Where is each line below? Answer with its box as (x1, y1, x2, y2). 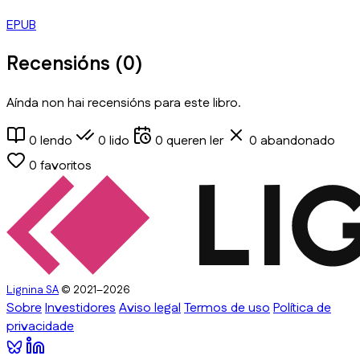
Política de (273, 298, 331, 317)
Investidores (45, 298, 116, 317)
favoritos (37, 156, 92, 175)
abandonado (257, 131, 335, 150)
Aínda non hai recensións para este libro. (6, 93, 241, 112)
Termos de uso (184, 298, 270, 317)
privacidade (6, 317, 74, 336)
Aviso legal (119, 298, 181, 317)
